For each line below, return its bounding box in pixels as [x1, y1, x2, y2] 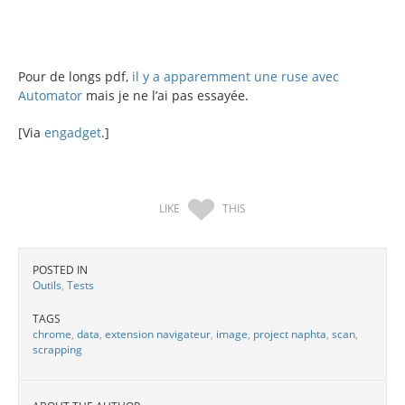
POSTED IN [33, 261, 88, 278]
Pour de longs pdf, [18, 67, 132, 85]
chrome [33, 325, 71, 342]
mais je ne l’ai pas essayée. [82, 86, 249, 104]
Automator [18, 86, 82, 104]
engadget [44, 123, 101, 141]
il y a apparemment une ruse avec [132, 67, 339, 85]
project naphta [253, 325, 326, 342]
